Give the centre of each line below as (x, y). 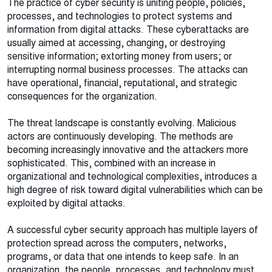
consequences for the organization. (82, 97)
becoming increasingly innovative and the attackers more (128, 150)
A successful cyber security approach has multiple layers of (133, 230)
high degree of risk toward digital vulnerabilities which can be (135, 190)
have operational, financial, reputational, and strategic (122, 83)
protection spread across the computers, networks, (117, 243)
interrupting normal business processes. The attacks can (127, 70)
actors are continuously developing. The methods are (120, 137)
